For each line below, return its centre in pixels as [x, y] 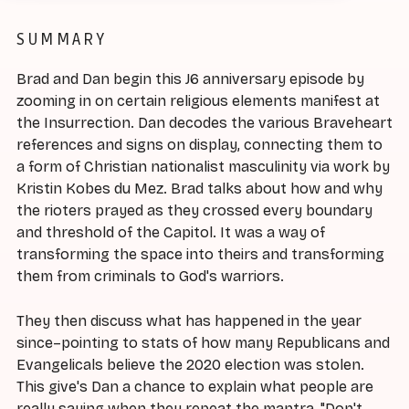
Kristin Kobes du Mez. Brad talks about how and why [199, 189]
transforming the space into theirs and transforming [200, 255]
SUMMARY [62, 39]
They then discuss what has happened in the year [189, 321]
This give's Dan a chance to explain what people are [195, 387]
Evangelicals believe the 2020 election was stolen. [190, 365]
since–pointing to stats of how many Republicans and [203, 343]
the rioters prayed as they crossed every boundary [194, 211]
